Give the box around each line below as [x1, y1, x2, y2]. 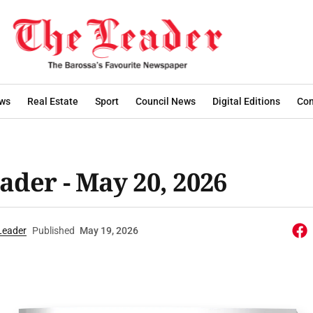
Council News [136, 95, 196, 107]
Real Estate [27, 95, 78, 107]
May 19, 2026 [79, 225, 138, 236]
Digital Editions [212, 95, 280, 107]
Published [31, 225, 75, 236]
